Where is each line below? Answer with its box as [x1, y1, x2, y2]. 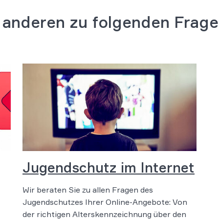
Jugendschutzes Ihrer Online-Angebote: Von [22, 197, 187, 207]
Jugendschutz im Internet [22, 158, 195, 176]
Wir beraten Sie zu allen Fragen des [22, 184, 153, 195]
